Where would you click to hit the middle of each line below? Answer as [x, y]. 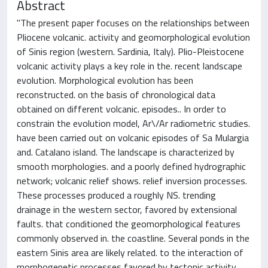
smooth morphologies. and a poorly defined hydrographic [131, 166]
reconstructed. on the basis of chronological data [116, 95]
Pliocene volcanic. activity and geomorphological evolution [133, 37]
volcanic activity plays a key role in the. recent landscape [130, 66]
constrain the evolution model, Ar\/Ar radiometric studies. [133, 123]
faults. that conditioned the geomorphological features [129, 224]
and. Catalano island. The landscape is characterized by [126, 152]
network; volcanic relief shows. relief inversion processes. [132, 181]
